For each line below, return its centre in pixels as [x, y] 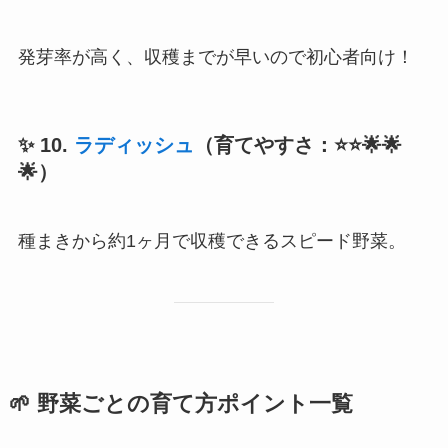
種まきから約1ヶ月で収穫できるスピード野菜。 [211, 241]
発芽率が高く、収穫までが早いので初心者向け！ [215, 56]
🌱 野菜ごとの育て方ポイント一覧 [180, 404]
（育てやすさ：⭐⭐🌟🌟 [297, 144]
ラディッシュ [133, 144]
